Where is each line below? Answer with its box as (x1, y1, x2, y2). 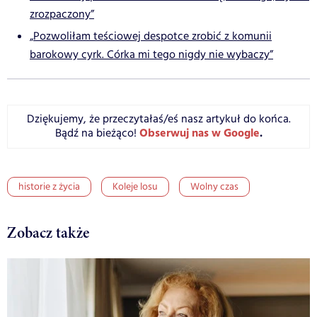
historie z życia (18, 179, 80, 194)
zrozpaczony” (30, 6, 94, 23)
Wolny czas (190, 179, 238, 194)
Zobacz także (7, 221, 89, 243)
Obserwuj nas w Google (139, 124, 260, 142)
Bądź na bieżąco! (54, 125, 139, 142)
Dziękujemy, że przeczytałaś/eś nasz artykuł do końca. (26, 110, 291, 127)
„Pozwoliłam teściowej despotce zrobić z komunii (30, 28, 272, 45)
